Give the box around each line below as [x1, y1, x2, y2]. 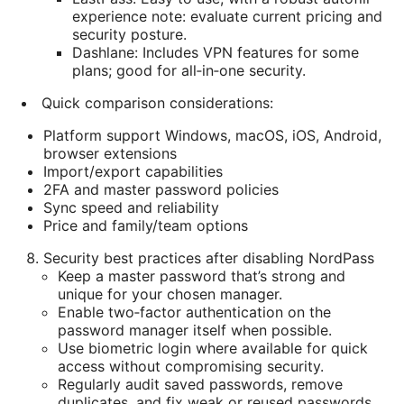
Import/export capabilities [43, 161, 223, 180]
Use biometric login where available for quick [58, 338, 368, 357]
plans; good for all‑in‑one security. [72, 60, 306, 79]
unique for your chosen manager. [58, 284, 282, 303]
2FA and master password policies [43, 179, 279, 198]
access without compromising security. [58, 356, 324, 375]
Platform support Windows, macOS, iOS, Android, [43, 125, 381, 144]
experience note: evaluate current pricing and [72, 6, 382, 25]
